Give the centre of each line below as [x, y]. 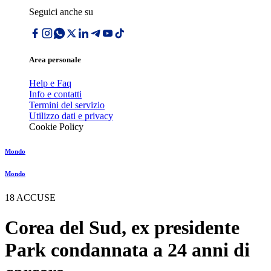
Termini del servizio [67, 105]
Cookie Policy [56, 127]
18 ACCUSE [30, 198]
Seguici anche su [61, 12]
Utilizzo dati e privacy [71, 116]
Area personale [55, 60]
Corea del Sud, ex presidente [122, 227]
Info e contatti [55, 94]
